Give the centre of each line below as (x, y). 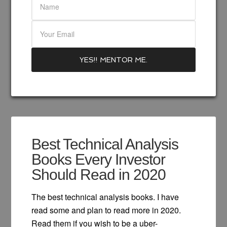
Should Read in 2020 (99, 174)
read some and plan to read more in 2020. (106, 210)
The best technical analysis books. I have (105, 197)
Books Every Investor (99, 159)
